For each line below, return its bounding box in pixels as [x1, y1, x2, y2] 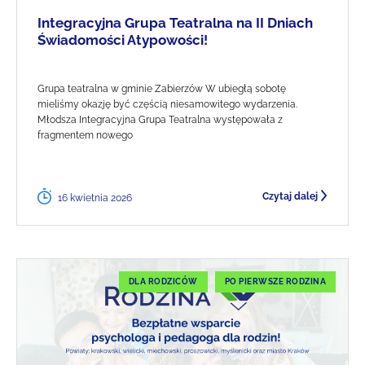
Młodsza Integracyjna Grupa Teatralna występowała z [37, 113, 283, 125]
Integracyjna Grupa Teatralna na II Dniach [37, 14, 313, 31]
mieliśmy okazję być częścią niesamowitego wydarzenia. [37, 98, 297, 110]
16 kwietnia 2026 [58, 191, 132, 204]
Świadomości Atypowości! [37, 31, 208, 48]
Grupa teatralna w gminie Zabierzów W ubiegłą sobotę [37, 82, 286, 95]
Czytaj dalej [262, 190, 318, 202]
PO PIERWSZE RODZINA [224, 276, 326, 286]
